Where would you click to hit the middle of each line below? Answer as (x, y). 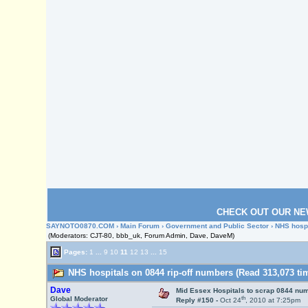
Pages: (75, 252)
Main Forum (140, 226)
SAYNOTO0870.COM (80, 226)
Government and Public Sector (218, 226)
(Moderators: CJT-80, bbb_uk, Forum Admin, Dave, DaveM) (142, 235)
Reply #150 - (198, 300)
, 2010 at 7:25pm (273, 300)
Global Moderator (79, 299)
